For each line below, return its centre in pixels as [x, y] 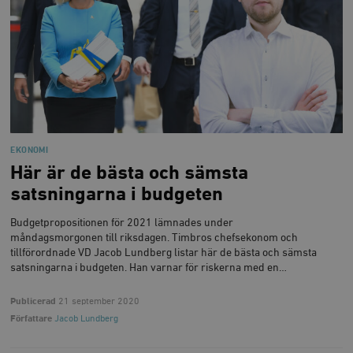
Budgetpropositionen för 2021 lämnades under [122, 223]
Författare [32, 318]
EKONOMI [30, 150]
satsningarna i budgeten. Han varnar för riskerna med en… [149, 268]
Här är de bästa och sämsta [130, 173]
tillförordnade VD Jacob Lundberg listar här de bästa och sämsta [164, 253]
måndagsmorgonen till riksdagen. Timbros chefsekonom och [154, 238]
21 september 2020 [98, 301]
